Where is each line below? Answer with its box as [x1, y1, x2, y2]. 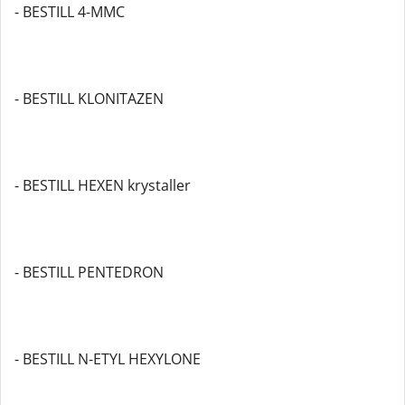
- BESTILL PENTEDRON [14, 262, 164, 282]
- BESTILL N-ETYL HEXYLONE [14, 349, 201, 369]
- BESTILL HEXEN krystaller [14, 175, 191, 195]
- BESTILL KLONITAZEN [14, 89, 164, 108]
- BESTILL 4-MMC [14, 2, 125, 22]
